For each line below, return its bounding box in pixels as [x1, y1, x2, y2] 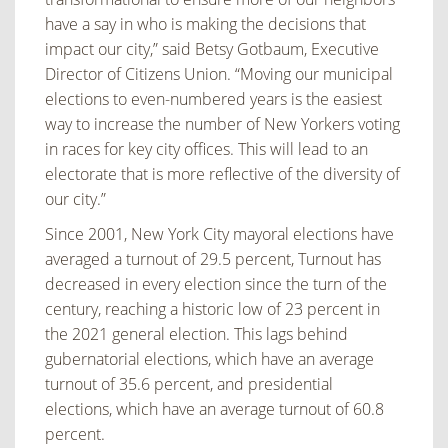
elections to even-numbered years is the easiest [45, 88, 382, 111]
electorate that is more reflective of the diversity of [45, 163, 400, 186]
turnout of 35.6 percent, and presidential [45, 373, 333, 396]
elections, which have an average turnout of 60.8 [45, 398, 384, 421]
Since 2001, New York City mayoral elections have [45, 223, 394, 246]
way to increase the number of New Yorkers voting [45, 113, 400, 136]
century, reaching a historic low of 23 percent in [45, 298, 380, 321]
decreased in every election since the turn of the [45, 273, 387, 296]
